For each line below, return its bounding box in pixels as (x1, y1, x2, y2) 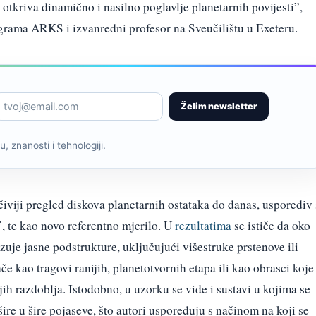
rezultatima (175, 217, 231, 233)
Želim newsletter (181, 100, 257, 111)
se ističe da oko (231, 217, 310, 233)
